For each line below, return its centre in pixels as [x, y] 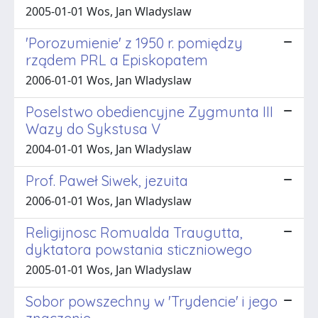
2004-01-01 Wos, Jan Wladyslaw [109, 149]
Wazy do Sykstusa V [93, 128]
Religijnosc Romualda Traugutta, [134, 232]
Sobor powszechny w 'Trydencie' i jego [152, 301]
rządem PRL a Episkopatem [117, 60]
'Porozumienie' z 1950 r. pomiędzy [134, 43]
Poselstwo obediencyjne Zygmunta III [149, 111]
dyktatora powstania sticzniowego [139, 249]
